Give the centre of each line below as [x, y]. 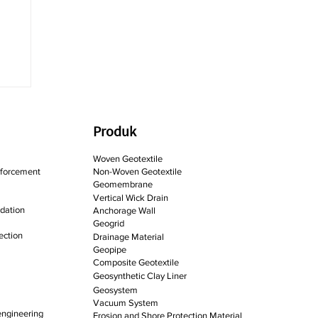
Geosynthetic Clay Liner [139, 276]
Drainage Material [128, 237]
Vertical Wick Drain [130, 198]
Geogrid [108, 224]
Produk [114, 131]
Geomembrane [122, 185]
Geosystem [115, 290]
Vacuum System [125, 303]
